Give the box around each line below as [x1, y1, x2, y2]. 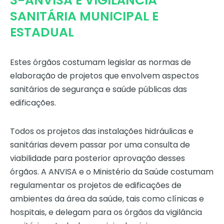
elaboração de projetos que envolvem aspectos [10, 70, 199, 82]
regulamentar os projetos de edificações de [10, 179, 181, 191]
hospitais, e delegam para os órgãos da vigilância [10, 206, 202, 218]
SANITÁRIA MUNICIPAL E [10, 7, 158, 25]
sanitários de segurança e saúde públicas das [10, 83, 187, 95]
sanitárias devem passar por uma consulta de [10, 139, 190, 151]
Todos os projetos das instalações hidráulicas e [10, 125, 193, 137]
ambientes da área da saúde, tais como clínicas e [10, 193, 204, 205]
